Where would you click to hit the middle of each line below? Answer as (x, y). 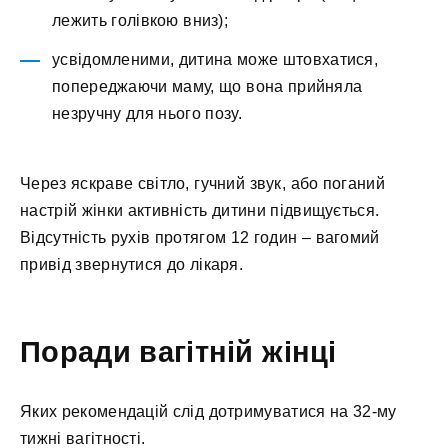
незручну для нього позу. (147, 113)
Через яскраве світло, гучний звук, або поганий (202, 183)
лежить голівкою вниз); (140, 21)
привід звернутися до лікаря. (132, 264)
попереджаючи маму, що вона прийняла (207, 86)
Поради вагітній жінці (178, 352)
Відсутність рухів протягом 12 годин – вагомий (200, 237)
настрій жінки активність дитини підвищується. (200, 210)
